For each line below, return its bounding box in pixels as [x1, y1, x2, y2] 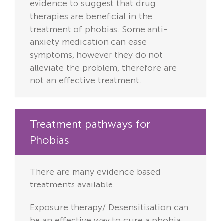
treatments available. [30, 179, 115, 190]
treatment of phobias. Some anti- [30, 24, 168, 35]
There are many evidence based [30, 166, 161, 178]
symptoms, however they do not [30, 49, 163, 61]
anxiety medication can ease [30, 37, 147, 48]
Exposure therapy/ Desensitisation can [30, 202, 188, 213]
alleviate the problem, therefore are [30, 62, 177, 74]
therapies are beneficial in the [30, 11, 152, 22]
